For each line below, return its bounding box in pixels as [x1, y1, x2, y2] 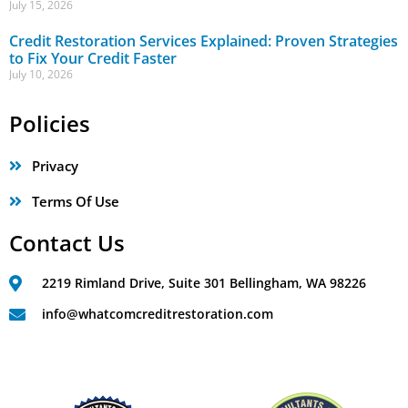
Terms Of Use [32, 192, 119, 210]
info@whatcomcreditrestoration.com [41, 305, 273, 322]
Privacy [32, 157, 78, 175]
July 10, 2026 [9, 66, 73, 82]
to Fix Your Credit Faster [9, 48, 177, 68]
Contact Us [9, 228, 125, 258]
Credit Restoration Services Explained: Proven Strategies [9, 31, 398, 51]
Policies [9, 108, 90, 138]
